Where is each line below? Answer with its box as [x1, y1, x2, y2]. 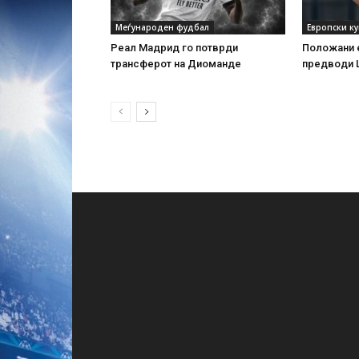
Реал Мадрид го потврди [111, 41, 238, 54]
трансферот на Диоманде [111, 57, 241, 70]
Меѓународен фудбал [115, 21, 209, 33]
